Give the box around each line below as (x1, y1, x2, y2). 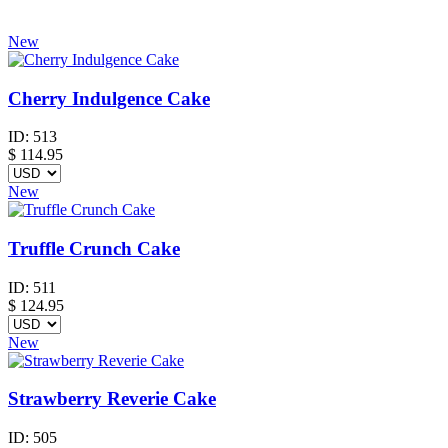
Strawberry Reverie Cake (8, 388, 216, 410)
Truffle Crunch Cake (8, 238, 180, 260)
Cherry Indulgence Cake (8, 87, 210, 109)
